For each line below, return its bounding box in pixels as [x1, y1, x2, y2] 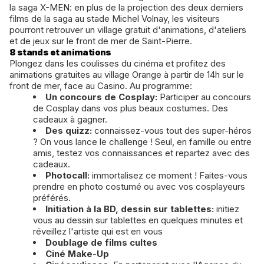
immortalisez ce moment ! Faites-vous [92, 170, 247, 181]
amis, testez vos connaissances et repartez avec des [33, 147, 250, 159]
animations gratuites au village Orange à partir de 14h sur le [9, 69, 244, 81]
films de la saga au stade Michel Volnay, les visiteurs [9, 13, 220, 25]
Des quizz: [45, 125, 94, 137]
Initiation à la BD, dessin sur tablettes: [45, 203, 216, 215]
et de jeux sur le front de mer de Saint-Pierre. [9, 35, 192, 47]
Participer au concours [160, 91, 251, 103]
